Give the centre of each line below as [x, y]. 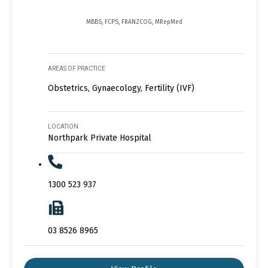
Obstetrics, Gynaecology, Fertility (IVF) [121, 89]
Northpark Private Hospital [100, 138]
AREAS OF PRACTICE [77, 69]
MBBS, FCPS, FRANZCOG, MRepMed [134, 22]
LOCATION [63, 127]
